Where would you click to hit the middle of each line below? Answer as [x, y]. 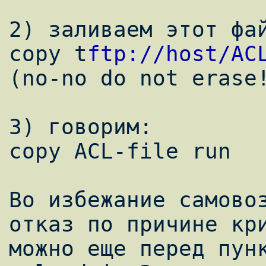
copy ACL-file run [120, 151]
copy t [48, 54]
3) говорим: [81, 127]
